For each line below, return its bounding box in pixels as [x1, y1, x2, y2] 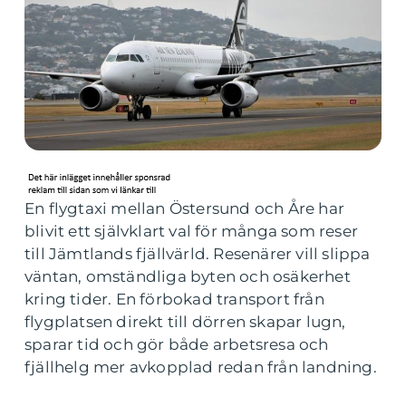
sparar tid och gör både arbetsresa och [24, 335, 329, 353]
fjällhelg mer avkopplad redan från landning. [24, 358, 377, 376]
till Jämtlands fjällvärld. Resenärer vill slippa [24, 245, 371, 263]
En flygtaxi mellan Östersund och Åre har [24, 199, 345, 217]
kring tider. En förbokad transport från [24, 290, 324, 308]
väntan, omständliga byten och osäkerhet [24, 267, 351, 285]
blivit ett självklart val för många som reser [24, 222, 359, 240]
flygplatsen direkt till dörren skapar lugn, [24, 313, 346, 331]
